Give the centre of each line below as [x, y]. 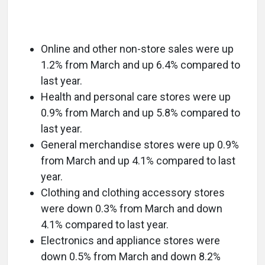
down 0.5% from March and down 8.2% [131, 257]
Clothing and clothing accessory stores [133, 193]
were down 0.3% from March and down [132, 209]
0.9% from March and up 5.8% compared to [140, 113]
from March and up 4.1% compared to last [138, 161]
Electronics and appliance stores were [130, 241]
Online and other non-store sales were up [137, 49]
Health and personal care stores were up [136, 97]
